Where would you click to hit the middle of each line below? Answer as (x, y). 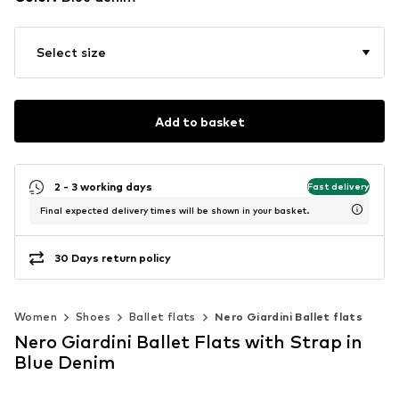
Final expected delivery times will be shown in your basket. (175, 211)
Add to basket (199, 121)
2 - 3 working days (103, 186)
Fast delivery (338, 186)
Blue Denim (65, 363)
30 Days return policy (113, 257)
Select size (71, 53)
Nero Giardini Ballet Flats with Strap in (188, 342)
